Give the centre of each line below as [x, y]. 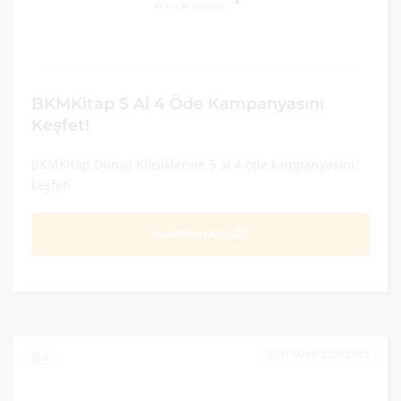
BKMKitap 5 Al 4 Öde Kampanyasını [178, 103]
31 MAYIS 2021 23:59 [324, 354]
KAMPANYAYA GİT [200, 234]
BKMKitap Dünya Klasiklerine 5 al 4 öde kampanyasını [193, 164]
